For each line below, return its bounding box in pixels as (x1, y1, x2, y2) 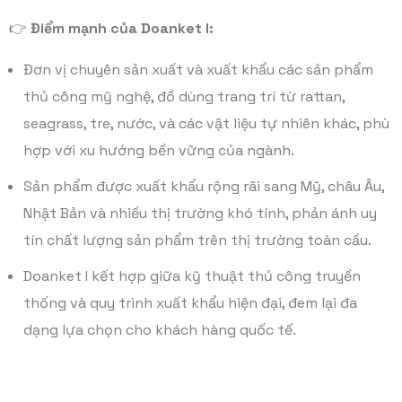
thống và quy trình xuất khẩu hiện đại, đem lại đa (23, 293, 357, 312)
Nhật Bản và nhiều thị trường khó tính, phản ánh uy (23, 203, 377, 223)
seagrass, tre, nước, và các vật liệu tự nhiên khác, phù (23, 113, 389, 133)
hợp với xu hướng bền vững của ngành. (23, 140, 294, 160)
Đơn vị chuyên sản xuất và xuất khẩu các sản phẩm (23, 59, 373, 79)
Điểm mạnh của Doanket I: (31, 18, 214, 38)
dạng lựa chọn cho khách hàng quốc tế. (23, 319, 296, 339)
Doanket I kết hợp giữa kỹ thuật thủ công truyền (23, 266, 361, 285)
